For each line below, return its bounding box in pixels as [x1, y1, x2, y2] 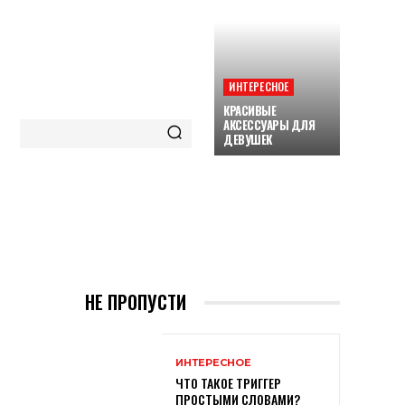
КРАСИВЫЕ [223, 101, 277, 119]
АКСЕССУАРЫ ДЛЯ [223, 116, 316, 134]
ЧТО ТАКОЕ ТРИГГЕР [174, 373, 281, 393]
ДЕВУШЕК [223, 130, 272, 148]
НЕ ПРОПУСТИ [85, 288, 186, 316]
